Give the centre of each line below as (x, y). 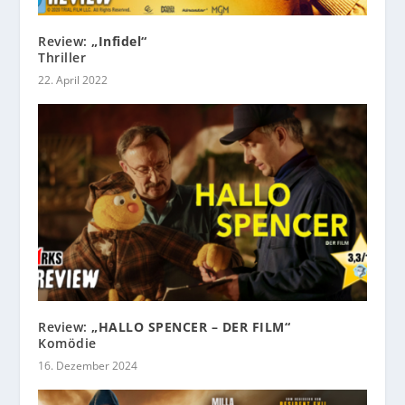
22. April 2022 (73, 80)
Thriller (62, 58)
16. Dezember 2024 (88, 366)
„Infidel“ (119, 42)
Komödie (67, 344)
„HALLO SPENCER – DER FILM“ (191, 327)
